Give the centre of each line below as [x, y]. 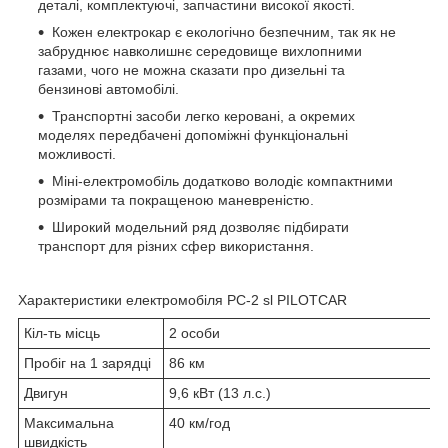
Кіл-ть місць [62, 332]
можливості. [77, 153]
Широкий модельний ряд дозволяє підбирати [200, 226]
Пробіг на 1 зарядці [87, 362]
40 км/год [199, 422]
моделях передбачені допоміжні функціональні [193, 134]
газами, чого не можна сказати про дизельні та [191, 69]
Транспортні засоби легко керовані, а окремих [203, 115]
